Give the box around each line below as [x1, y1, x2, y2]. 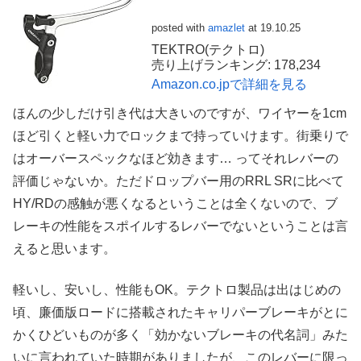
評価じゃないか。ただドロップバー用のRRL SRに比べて [13, 174, 344, 189]
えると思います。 [13, 242, 116, 256]
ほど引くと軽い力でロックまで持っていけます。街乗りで [13, 129, 348, 143]
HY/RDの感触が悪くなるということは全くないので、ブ [13, 197, 338, 211]
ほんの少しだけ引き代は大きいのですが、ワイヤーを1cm [13, 106, 346, 121]
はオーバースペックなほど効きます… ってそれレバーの [13, 151, 338, 166]
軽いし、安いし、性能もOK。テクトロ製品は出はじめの [13, 282, 341, 297]
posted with [151, 21, 208, 34]
